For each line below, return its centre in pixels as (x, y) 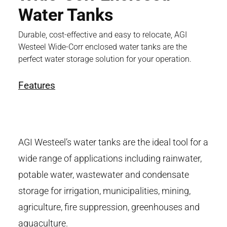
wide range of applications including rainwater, (110, 159)
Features (37, 86)
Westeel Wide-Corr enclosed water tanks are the (103, 47)
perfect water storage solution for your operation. (105, 59)
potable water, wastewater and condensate (104, 175)
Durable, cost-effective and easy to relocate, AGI (103, 35)
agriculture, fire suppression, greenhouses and (109, 207)
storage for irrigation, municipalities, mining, (104, 191)
